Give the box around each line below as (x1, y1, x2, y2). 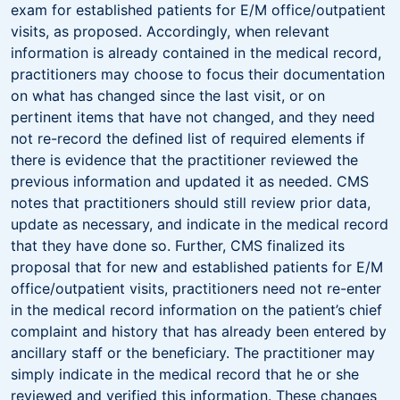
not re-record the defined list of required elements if (11, 129, 365, 147)
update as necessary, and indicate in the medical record (11, 214, 388, 233)
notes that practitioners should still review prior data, (11, 193, 371, 212)
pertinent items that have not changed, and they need (11, 107, 375, 126)
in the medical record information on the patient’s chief (11, 300, 382, 319)
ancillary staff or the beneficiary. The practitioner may (11, 343, 375, 362)
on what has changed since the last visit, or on (11, 86, 325, 104)
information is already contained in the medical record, (11, 43, 381, 62)
